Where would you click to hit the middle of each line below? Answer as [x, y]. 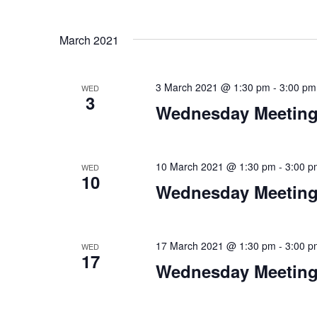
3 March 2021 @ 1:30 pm [213, 87]
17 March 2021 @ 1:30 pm [215, 245]
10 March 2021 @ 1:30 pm [215, 166]
